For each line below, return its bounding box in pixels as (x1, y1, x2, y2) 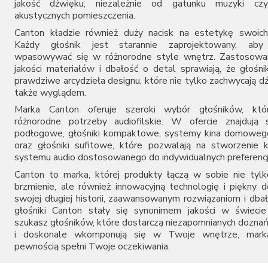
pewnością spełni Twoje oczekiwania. (14, 239, 170, 253)
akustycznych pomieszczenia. (14, 9, 135, 23)
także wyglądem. (14, 86, 86, 99)
